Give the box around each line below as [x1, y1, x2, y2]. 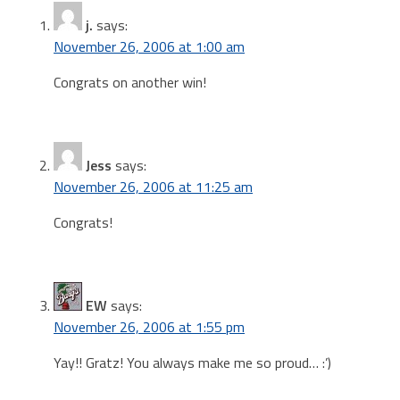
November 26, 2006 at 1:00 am [54, 35, 245, 57]
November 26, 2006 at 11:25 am [54, 175, 253, 197]
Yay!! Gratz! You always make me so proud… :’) [54, 351, 331, 373]
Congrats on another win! [54, 71, 206, 93]
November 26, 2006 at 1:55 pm [54, 315, 245, 337]
